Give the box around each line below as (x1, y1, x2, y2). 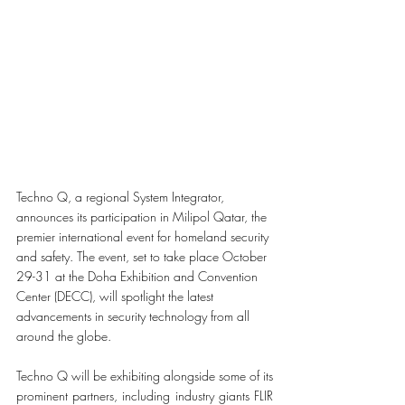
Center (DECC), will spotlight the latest (16, 287, 217, 305)
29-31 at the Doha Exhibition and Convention (16, 268, 261, 285)
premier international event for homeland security (16, 228, 272, 245)
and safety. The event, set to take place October (16, 248, 270, 265)
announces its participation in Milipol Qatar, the (16, 208, 270, 225)
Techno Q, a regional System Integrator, (16, 188, 228, 205)
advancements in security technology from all (16, 307, 253, 325)
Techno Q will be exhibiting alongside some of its (16, 367, 273, 384)
